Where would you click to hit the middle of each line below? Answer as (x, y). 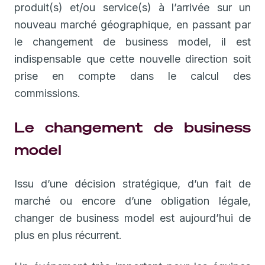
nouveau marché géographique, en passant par (132, 24)
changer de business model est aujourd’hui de (132, 218)
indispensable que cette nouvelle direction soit (132, 59)
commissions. (47, 93)
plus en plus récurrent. (68, 235)
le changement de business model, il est (132, 41)
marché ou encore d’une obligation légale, (132, 201)
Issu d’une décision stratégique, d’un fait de (132, 183)
